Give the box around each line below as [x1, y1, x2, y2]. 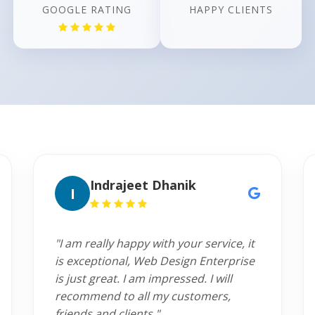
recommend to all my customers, [55, 288, 231, 304]
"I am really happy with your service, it [55, 236, 255, 251]
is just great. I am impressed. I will [55, 271, 233, 286]
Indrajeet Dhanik [90, 176, 197, 193]
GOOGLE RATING [42, 3, 131, 16]
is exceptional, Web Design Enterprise [55, 253, 255, 269]
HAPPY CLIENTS [189, 3, 273, 16]
